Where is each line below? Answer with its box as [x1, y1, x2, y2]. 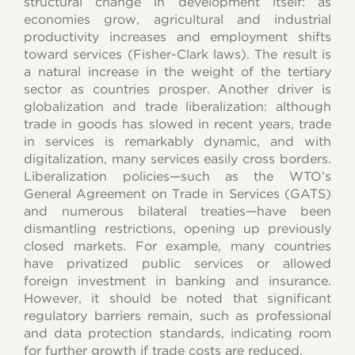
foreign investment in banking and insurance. [24, 273, 331, 288]
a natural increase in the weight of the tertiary [24, 63, 331, 79]
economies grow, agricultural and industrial [24, 11, 331, 27]
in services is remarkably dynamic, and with [24, 133, 331, 149]
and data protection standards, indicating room [24, 325, 331, 341]
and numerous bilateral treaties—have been [24, 203, 331, 219]
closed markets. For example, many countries [24, 238, 331, 254]
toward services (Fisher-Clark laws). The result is [24, 46, 331, 62]
